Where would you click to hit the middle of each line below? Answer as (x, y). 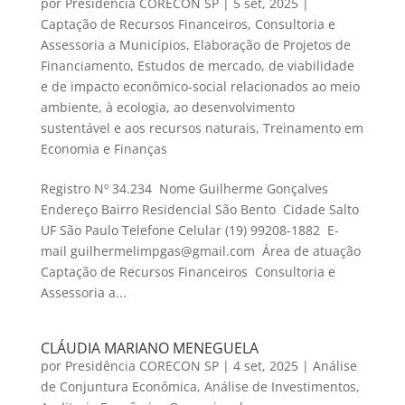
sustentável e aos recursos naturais (148, 128)
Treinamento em (313, 128)
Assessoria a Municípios (113, 45)
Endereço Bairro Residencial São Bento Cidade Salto (201, 210)
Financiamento (85, 66)
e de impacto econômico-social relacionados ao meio (200, 87)
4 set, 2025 (265, 366)
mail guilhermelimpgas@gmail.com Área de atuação (200, 251)
